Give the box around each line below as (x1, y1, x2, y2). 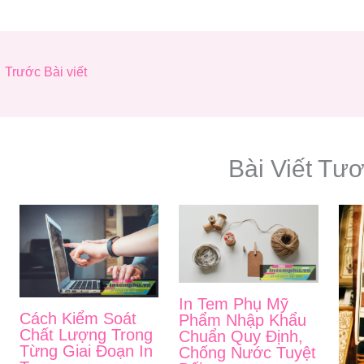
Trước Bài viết (2, 65, 87, 80)
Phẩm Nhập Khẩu (179, 311, 307, 330)
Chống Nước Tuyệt (179, 344, 317, 362)
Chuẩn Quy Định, (179, 327, 304, 346)
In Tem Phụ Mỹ (179, 295, 289, 314)
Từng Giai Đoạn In (19, 342, 153, 361)
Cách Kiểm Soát (19, 310, 136, 328)
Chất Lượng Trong (19, 326, 153, 344)
